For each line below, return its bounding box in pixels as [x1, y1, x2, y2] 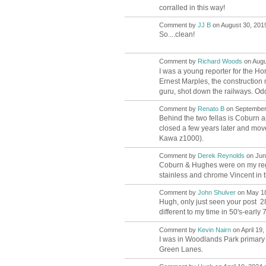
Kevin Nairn [197, 226, 231, 233]
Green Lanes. [159, 245, 203, 254]
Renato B [197, 104, 224, 112]
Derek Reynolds [197, 152, 245, 160]
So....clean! [159, 30, 195, 39]
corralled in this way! [159, 4, 225, 12]
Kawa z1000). [159, 134, 204, 142]
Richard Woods [197, 58, 242, 65]
